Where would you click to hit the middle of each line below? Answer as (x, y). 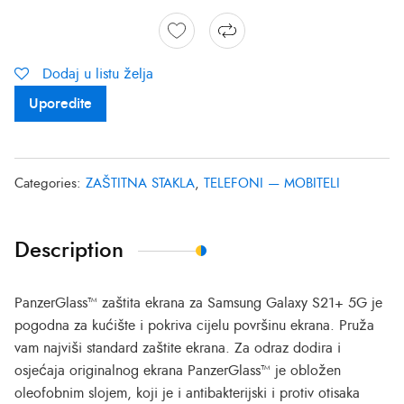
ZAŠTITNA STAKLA (140, 184)
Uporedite (60, 104)
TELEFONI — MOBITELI (272, 184)
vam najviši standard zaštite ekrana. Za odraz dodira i (178, 349)
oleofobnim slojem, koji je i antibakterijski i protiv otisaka (187, 394)
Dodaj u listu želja (98, 74)
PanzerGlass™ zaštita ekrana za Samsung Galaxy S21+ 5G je (198, 303)
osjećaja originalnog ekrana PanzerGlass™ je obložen (178, 371)
